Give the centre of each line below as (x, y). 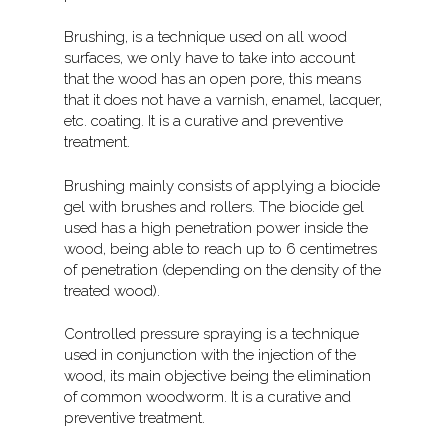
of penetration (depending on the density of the (223, 269)
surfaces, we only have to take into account (210, 58)
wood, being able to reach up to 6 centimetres (221, 248)
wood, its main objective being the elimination (218, 376)
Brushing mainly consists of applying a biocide (222, 185)
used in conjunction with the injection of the (210, 355)
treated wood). (112, 290)
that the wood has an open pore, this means (213, 79)
